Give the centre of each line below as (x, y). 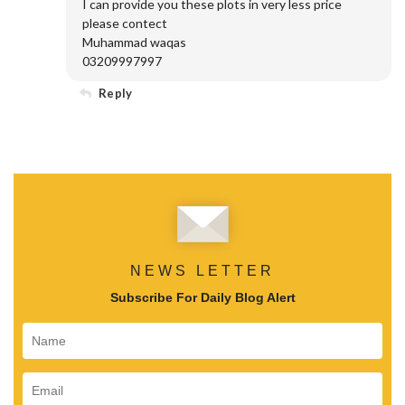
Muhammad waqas (134, 42)
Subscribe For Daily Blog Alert (202, 297)
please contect (125, 23)
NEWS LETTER (202, 270)
